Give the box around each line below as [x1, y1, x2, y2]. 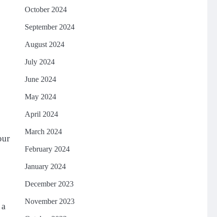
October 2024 [24, 5, 67, 14]
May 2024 [24, 93, 56, 101]
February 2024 [24, 145, 70, 153]
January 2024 [24, 162, 66, 170]
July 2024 [24, 58, 55, 66]
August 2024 [24, 40, 64, 48]
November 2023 [24, 197, 75, 205]
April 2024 [24, 110, 58, 118]
